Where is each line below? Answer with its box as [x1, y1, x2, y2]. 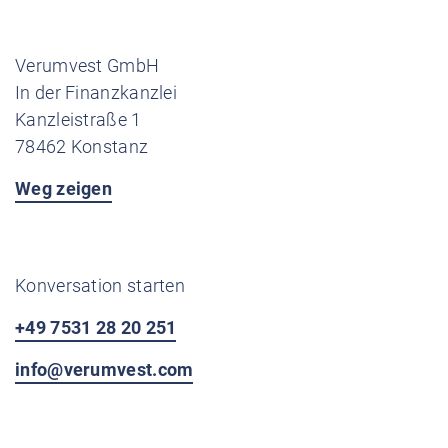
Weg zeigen [15, 177, 112, 199]
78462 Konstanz [15, 135, 149, 157]
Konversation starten [15, 274, 185, 296]
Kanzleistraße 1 [15, 108, 142, 130]
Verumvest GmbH [15, 54, 160, 76]
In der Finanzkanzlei [15, 81, 177, 103]
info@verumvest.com [15, 358, 194, 380]
